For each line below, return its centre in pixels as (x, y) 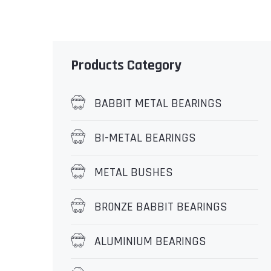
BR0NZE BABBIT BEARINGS (161, 207)
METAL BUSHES (134, 172)
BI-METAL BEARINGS (145, 138)
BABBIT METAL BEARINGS (158, 103)
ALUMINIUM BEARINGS (150, 241)
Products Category (126, 65)
